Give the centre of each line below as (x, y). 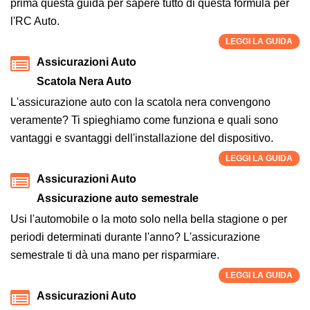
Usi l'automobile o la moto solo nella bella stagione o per (149, 219)
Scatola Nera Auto (84, 81)
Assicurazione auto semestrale (118, 198)
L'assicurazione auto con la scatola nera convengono (140, 102)
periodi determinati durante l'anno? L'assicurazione (135, 237)
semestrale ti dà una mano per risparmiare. (115, 255)
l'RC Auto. (35, 21)
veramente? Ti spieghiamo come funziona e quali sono (144, 120)
